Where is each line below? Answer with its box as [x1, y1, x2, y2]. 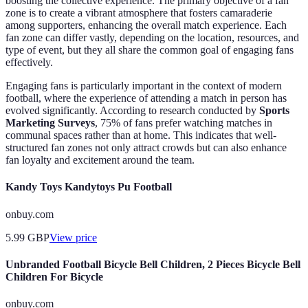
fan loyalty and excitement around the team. [5, 154, 195, 166]
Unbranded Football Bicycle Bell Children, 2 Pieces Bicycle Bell [5, 258, 300, 270]
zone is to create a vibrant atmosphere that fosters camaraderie [5, 7, 272, 19]
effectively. [5, 56, 53, 69]
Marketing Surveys [5, 117, 95, 129]
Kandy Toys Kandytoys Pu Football [5, 181, 172, 193]
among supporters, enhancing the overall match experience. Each [5, 19, 287, 32]
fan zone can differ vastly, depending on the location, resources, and [5, 32, 299, 44]
